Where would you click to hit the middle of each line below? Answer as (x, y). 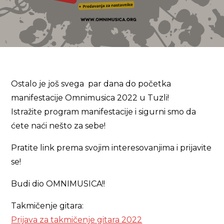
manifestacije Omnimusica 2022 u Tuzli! (90, 98)
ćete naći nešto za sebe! (58, 126)
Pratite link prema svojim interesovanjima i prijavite (111, 148)
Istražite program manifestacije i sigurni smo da (104, 112)
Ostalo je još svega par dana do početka (91, 84)
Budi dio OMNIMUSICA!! (58, 184)
